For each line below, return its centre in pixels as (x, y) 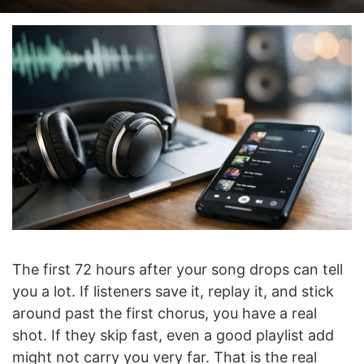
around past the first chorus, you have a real (165, 313)
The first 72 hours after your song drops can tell (178, 269)
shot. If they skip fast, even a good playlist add (173, 335)
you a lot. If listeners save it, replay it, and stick (173, 291)
